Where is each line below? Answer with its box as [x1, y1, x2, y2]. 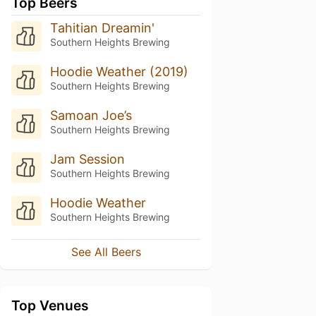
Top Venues [11, 297, 89, 315]
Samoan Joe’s [49, 107, 132, 123]
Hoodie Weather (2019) [49, 63, 188, 79]
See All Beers [71, 245, 141, 260]
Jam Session [49, 151, 125, 166]
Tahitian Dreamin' [49, 20, 154, 35]
